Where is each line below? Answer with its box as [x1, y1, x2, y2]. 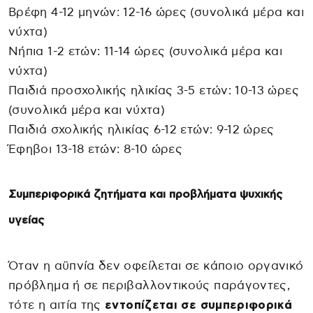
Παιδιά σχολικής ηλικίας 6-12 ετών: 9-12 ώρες [8, 124, 275, 136]
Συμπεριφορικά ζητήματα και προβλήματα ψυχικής [8, 189, 282, 201]
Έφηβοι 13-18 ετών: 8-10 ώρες [8, 143, 183, 156]
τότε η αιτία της [8, 299, 101, 312]
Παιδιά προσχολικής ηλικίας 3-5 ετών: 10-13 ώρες [8, 85, 299, 97]
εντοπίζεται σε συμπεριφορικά [101, 299, 293, 312]
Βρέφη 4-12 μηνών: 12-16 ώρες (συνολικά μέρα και [8, 6, 304, 19]
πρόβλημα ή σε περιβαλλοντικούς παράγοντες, [8, 279, 291, 292]
